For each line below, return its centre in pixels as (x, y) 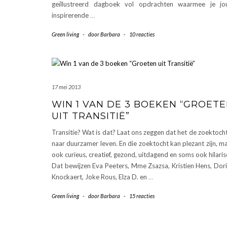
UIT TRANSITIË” (91, 116)
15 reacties (142, 196)
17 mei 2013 (66, 87)
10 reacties (142, 34)
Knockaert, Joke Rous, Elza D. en (100, 177)
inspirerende (71, 15)
